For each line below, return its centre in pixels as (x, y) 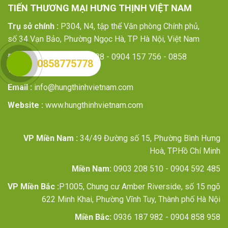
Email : (20, 88)
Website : (25, 105)
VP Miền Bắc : (33, 187)
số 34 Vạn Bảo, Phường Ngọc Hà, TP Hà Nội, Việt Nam (104, 39)
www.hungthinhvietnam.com (93, 105)
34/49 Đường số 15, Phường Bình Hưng (149, 138)
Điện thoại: (29, 57)
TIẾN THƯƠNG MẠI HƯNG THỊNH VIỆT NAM (100, 8)
